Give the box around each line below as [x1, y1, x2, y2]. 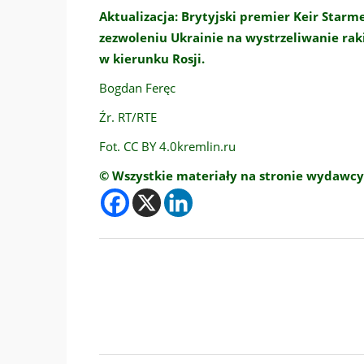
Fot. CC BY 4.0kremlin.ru [99, 138, 236, 155]
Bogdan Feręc [99, 80, 175, 97]
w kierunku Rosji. [99, 50, 205, 67]
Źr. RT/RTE [99, 109, 157, 126]
